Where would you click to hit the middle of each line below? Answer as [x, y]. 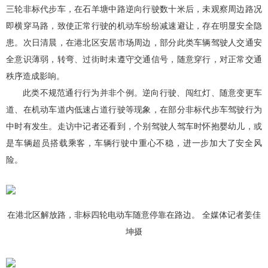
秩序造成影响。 [35, 76]
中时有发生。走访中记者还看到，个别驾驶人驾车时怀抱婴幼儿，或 [134, 127]
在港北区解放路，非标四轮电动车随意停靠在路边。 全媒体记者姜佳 [134, 215]
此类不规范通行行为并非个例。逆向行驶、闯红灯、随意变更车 [142, 93]
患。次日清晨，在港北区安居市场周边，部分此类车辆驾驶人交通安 [134, 43]
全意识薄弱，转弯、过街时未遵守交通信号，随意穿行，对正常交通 [134, 60]
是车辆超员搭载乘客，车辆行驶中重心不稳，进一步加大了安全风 [134, 143]
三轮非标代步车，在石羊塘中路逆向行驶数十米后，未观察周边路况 [134, 9]
